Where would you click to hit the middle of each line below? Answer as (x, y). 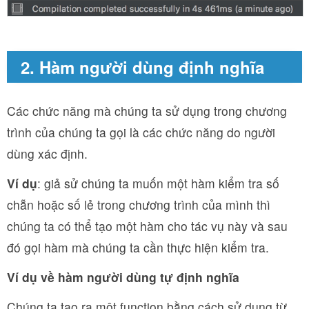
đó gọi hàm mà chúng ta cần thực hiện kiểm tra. (138, 247)
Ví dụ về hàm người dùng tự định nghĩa (123, 277)
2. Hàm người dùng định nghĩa (142, 67)
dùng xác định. (47, 153)
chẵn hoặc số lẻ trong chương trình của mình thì (139, 204)
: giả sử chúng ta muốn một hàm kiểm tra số (158, 183)
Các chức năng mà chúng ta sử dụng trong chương (147, 110)
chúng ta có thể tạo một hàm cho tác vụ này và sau (147, 226)
